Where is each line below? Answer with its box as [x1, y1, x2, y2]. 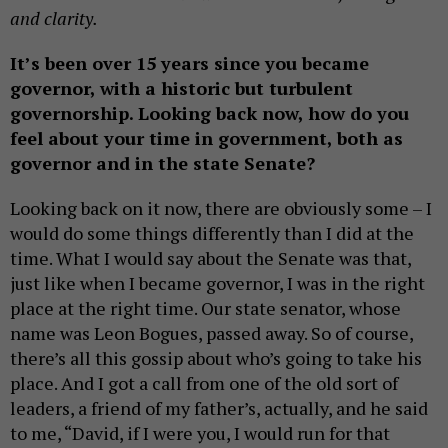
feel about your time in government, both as [10, 126, 403, 151]
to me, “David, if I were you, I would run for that [10, 421, 390, 446]
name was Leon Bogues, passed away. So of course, [10, 321, 413, 346]
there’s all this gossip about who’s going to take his [10, 346, 422, 371]
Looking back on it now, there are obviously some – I [10, 196, 432, 221]
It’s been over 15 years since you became [10, 51, 369, 76]
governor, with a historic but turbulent [10, 76, 353, 101]
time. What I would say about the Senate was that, [10, 246, 411, 271]
